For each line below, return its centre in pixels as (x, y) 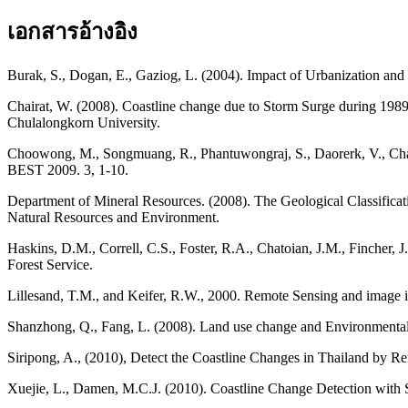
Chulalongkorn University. (84, 123)
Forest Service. (50, 265)
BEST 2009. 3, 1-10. (68, 170)
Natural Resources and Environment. (113, 218)
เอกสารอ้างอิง (72, 32)
